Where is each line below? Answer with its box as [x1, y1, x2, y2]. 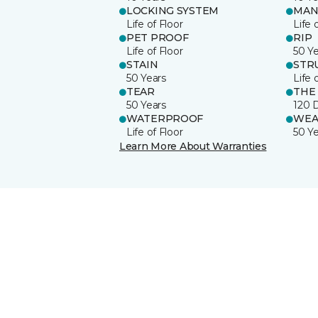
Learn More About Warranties [119, 139, 267, 153]
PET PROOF [126, 31, 189, 44]
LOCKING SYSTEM [126, 4, 219, 17]
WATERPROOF [126, 111, 204, 125]
